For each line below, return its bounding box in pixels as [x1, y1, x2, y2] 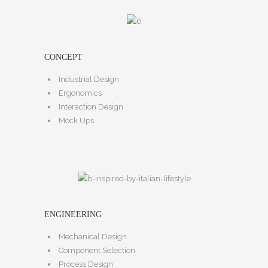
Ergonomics [59, 89, 102, 98]
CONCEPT [44, 53, 83, 62]
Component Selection [59, 246, 135, 255]
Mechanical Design [59, 232, 127, 242]
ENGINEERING [44, 210, 102, 220]
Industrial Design [59, 75, 119, 84]
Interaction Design [59, 102, 123, 112]
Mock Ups [59, 116, 94, 126]
